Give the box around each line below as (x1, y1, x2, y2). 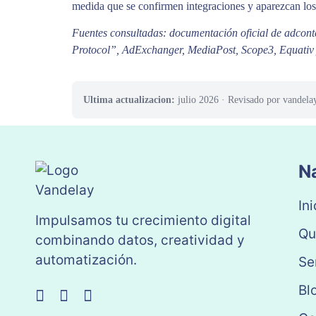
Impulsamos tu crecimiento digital (35, 212, 251, 229)
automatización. (35, 251, 137, 268)
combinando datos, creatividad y (35, 231, 245, 248)
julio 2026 (178, 93, 219, 105)
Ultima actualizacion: (83, 93, 175, 105)
